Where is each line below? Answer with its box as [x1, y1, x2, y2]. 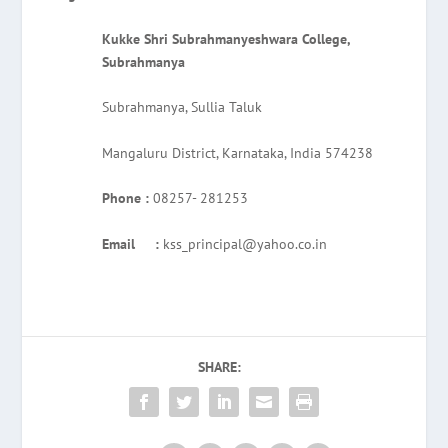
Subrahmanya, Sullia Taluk [102, 98, 263, 117]
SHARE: [197, 357, 241, 376]
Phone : [102, 189, 150, 208]
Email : [102, 234, 160, 253]
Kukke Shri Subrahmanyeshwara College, [102, 29, 351, 48]
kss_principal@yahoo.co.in [159, 234, 328, 253]
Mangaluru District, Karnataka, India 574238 [102, 143, 374, 162]
